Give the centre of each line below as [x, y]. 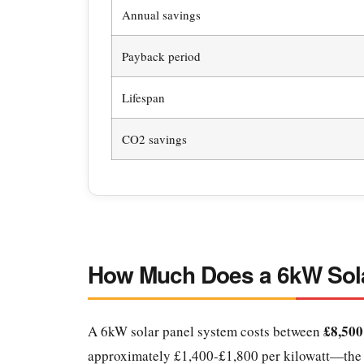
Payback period [161, 56]
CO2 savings [154, 139]
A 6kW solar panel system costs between [205, 331]
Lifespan [143, 98]
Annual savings [161, 15]
